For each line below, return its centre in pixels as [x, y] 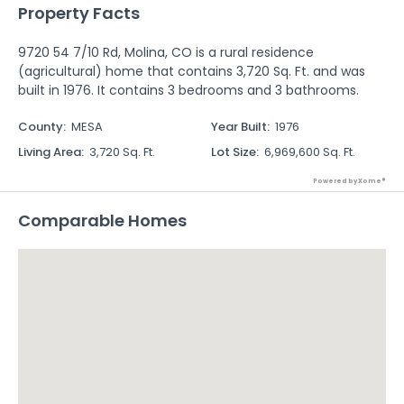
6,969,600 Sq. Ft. [310, 152]
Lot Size [234, 152]
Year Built [239, 127]
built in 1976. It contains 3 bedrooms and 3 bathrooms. [188, 90]
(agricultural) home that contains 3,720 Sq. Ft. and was [192, 71]
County [41, 127]
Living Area [50, 152]
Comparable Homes [102, 220]
